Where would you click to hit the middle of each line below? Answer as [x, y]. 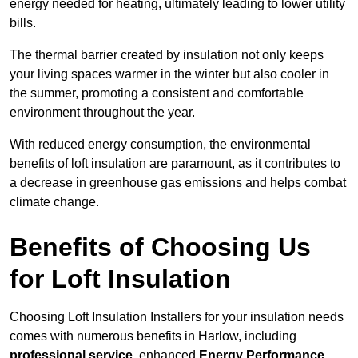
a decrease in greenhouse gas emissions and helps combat [178, 183]
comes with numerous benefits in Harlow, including [153, 336]
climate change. [54, 202]
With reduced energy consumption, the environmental [160, 145]
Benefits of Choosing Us [160, 247]
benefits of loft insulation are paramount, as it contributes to [175, 164]
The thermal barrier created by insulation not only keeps [167, 55]
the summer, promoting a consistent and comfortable [157, 93]
